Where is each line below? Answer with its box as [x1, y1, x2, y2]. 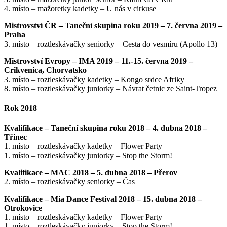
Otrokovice [4, 204, 42, 213]
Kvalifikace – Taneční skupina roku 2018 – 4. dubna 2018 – [4, 124, 207, 133]
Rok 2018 [4, 103, 37, 112]
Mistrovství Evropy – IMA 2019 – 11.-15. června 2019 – [4, 56, 193, 65]
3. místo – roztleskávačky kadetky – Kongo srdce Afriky [4, 74, 184, 84]
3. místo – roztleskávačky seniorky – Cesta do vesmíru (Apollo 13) [4, 39, 217, 48]
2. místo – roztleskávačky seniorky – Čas [4, 177, 135, 186]
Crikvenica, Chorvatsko [4, 65, 87, 74]
